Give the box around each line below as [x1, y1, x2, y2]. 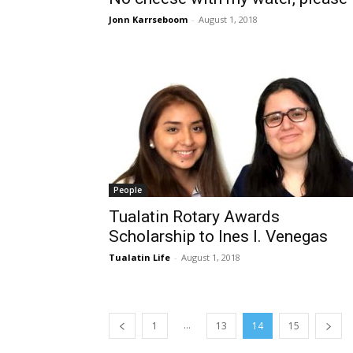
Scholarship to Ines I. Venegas [109, 227, 328, 246]
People [113, 184, 142, 195]
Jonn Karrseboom [109, 13, 188, 25]
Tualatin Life [109, 251, 170, 263]
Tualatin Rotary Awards [109, 207, 280, 226]
